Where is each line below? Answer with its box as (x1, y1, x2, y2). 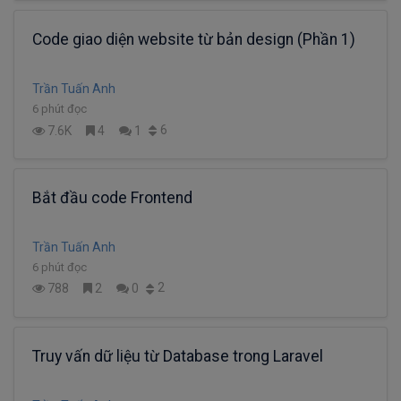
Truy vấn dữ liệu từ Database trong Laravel (32, 346, 323, 365)
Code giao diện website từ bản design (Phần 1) (32, 30, 355, 49)
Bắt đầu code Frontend (32, 188, 192, 207)
